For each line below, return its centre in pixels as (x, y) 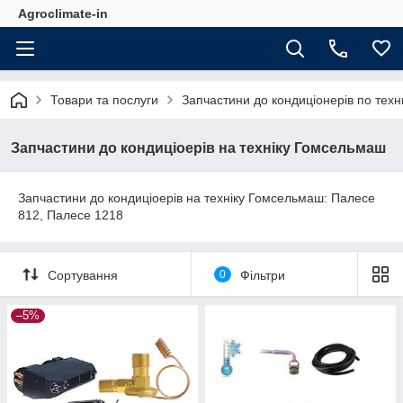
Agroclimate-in (63, 13)
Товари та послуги (104, 100)
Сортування (83, 275)
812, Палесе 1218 (71, 215)
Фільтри (262, 275)
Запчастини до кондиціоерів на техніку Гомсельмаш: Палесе (197, 198)
